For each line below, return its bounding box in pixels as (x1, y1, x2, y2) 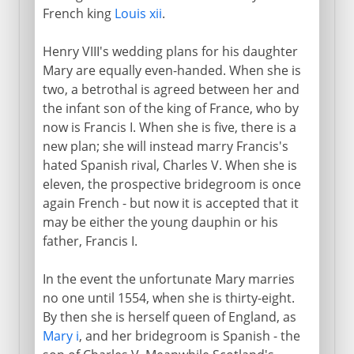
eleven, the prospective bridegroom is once (42, 175, 301, 193)
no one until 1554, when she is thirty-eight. (42, 288, 295, 307)
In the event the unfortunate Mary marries (42, 269, 295, 288)
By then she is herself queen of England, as (42, 307, 296, 326)
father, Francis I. (42, 232, 137, 250)
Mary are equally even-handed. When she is (42, 61, 301, 79)
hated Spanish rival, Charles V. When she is (42, 156, 297, 174)
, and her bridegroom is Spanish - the (78, 326, 300, 345)
